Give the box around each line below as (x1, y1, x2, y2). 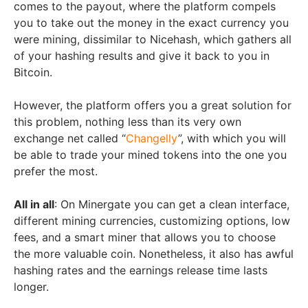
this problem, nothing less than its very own (14, 115, 241, 129)
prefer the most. (14, 164, 98, 179)
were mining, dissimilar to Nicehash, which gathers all (14, 32, 291, 47)
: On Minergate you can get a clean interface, (54, 197, 289, 212)
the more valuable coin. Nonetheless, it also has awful (14, 247, 294, 261)
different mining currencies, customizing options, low (14, 214, 290, 228)
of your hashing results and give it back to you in (14, 49, 269, 63)
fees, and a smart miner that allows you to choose (14, 230, 276, 245)
